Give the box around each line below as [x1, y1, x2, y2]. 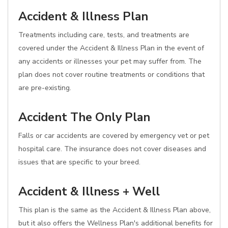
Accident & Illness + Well [18, 183, 160, 199]
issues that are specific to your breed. [18, 157, 140, 167]
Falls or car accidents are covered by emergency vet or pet [18, 131, 209, 140]
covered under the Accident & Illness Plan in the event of [18, 43, 204, 53]
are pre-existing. [18, 83, 71, 93]
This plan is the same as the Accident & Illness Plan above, [18, 205, 211, 215]
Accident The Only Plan [18, 109, 150, 125]
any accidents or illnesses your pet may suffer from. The [18, 56, 202, 66]
